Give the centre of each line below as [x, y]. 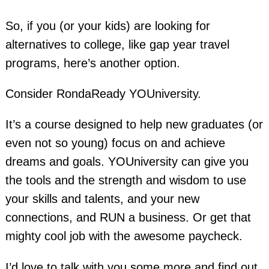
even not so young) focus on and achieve [115, 143]
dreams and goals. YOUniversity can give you [127, 162]
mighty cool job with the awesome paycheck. [124, 236]
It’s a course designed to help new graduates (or [134, 125]
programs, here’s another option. [92, 63]
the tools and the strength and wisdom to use [125, 180]
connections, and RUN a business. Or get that [128, 218]
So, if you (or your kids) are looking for [107, 26]
